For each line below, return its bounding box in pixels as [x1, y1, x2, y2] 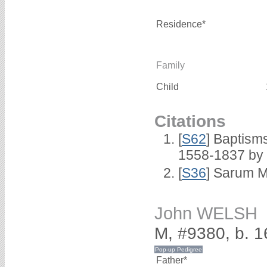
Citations [154, 111, 226, 131]
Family [156, 60, 185, 70]
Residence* [156, 18, 206, 29]
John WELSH [154, 204, 257, 223]
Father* [156, 255, 187, 266]
